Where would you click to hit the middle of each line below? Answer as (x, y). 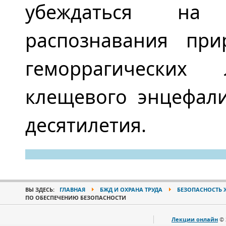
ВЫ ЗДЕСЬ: (41, 189)
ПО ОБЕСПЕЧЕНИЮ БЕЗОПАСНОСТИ (76, 197)
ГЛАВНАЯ (72, 189)
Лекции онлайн (195, 219)
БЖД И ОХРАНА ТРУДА (131, 189)
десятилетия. (86, 125)
